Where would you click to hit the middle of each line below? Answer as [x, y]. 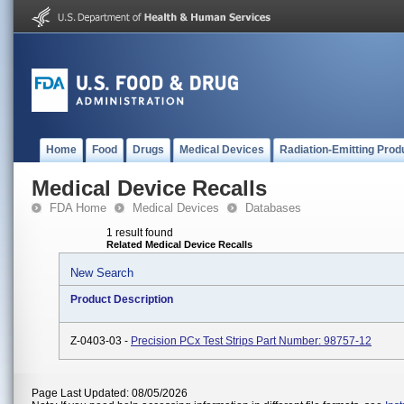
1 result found [140, 233]
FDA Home [78, 208]
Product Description [122, 299]
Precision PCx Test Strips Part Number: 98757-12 [251, 341]
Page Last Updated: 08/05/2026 [110, 393]
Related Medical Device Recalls [179, 244]
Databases [273, 208]
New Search [102, 273]
